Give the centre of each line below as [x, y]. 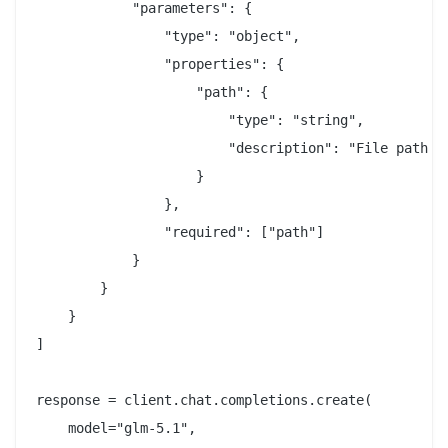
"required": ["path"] [180, 232]
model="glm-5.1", [116, 428]
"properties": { [160, 64]
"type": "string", [200, 120]
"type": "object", [168, 36]
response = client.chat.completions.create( [204, 400]
